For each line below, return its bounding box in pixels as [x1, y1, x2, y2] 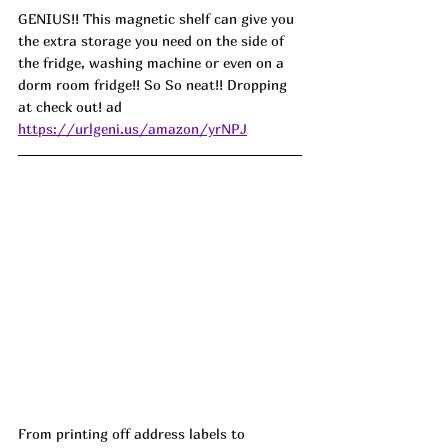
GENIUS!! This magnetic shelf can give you [18, 10, 298, 28]
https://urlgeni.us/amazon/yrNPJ [18, 120, 247, 138]
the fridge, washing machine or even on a [18, 54, 288, 72]
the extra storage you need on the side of [18, 32, 288, 50]
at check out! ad [18, 98, 122, 116]
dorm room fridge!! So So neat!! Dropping [18, 76, 291, 94]
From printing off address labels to [18, 424, 249, 442]
